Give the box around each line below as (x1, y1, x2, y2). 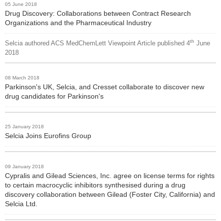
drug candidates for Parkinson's (5, 92, 104, 100)
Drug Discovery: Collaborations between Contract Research (5, 9, 191, 17)
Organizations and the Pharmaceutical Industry (5, 18, 151, 27)
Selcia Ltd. (5, 200, 37, 208)
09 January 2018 (5, 164, 44, 170)
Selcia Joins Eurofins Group (5, 132, 91, 140)
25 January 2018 (5, 124, 44, 130)
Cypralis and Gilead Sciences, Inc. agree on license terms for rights (5, 172, 215, 180)
